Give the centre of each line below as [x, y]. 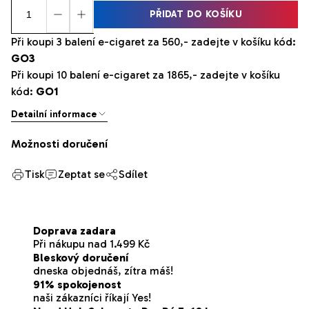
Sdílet [133, 174]
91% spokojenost [77, 284]
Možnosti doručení [59, 143]
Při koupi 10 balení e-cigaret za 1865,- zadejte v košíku [146, 74]
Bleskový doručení [81, 257]
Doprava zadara [74, 230]
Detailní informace [54, 114]
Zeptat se [81, 174]
